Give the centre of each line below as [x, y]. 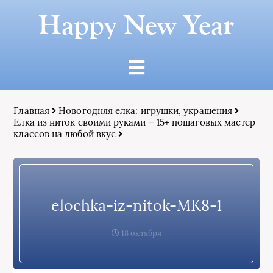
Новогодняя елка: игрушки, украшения [146, 111]
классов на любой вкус [65, 134]
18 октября [140, 233]
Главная [31, 111]
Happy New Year [136, 25]
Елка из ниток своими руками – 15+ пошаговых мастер [135, 122]
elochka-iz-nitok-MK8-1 [136, 205]
